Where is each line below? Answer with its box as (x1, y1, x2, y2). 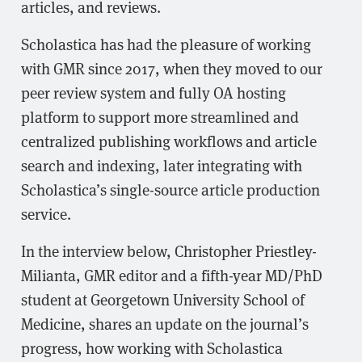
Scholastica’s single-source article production (21, 179, 320, 200)
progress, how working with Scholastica (21, 337, 283, 358)
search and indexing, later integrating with (21, 154, 302, 175)
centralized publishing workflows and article (21, 130, 317, 151)
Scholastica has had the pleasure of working (21, 33, 311, 54)
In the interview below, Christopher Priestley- (21, 240, 317, 261)
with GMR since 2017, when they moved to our (21, 57, 322, 78)
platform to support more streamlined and (21, 106, 299, 127)
